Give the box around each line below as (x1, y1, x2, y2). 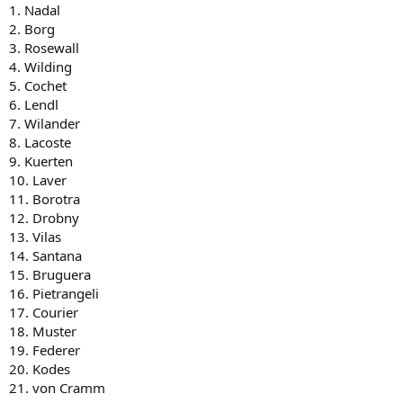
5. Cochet (9, 76, 67, 94)
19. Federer (9, 341, 80, 359)
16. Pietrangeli (9, 284, 99, 302)
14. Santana (9, 246, 82, 264)
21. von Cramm (9, 379, 105, 397)
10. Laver (9, 171, 67, 189)
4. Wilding (9, 58, 72, 76)
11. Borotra (9, 190, 80, 208)
